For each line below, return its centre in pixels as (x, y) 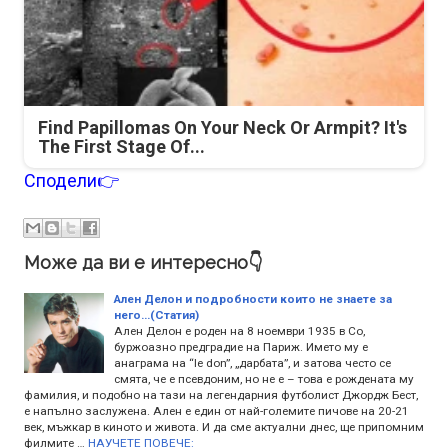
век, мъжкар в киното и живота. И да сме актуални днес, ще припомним (224, 426)
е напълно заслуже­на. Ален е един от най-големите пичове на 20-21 (216, 410)
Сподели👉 (71, 180)
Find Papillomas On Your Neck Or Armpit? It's (222, 127)
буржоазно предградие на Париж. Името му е (241, 346)
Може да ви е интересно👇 (143, 262)
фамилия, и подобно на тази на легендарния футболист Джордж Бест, (221, 394)
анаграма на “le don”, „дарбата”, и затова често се (252, 362)
